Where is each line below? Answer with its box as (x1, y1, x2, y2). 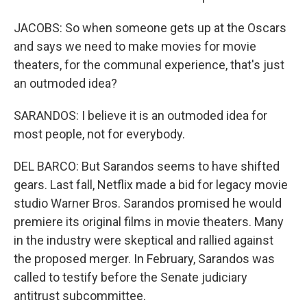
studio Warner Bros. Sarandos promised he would (14, 196, 282, 210)
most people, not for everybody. (14, 127, 185, 141)
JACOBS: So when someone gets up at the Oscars (14, 21, 286, 35)
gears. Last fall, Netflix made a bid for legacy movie (14, 177, 288, 192)
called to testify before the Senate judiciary (14, 270, 247, 284)
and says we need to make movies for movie (14, 39, 256, 53)
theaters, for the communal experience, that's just (14, 58, 284, 72)
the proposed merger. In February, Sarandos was (14, 251, 275, 266)
